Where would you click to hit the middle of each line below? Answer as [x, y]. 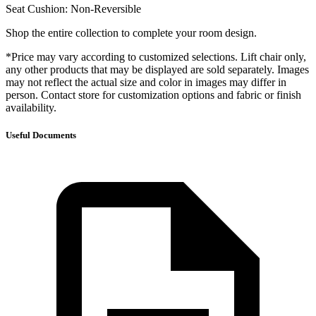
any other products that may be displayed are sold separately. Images [157, 69]
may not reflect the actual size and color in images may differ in [146, 82]
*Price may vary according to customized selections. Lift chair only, [156, 56]
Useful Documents [41, 135]
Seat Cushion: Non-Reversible [73, 8]
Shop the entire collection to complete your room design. [131, 32]
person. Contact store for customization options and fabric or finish [153, 95]
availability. [31, 107]
